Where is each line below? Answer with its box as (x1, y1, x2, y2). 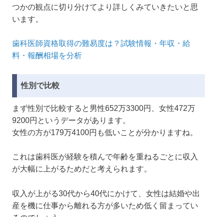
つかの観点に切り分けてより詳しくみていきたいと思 (12, 2, 198, 11)
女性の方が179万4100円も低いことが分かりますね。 (12, 128, 198, 137)
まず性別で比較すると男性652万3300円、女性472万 (12, 104, 195, 112)
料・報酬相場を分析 (12, 51, 82, 60)
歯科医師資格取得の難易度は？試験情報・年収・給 (12, 39, 190, 48)
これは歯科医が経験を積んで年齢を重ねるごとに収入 (12, 153, 198, 161)
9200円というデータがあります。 (12, 116, 130, 124)
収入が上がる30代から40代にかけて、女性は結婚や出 (12, 189, 200, 198)
